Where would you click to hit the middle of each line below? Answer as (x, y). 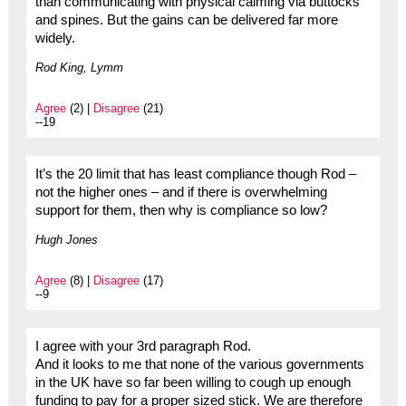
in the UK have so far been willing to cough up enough (193, 383)
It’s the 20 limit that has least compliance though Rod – (195, 174)
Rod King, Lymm (79, 68)
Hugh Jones (66, 240)
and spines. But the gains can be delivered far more (186, 20)
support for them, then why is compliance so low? (181, 211)
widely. (55, 39)
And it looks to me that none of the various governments (199, 365)
